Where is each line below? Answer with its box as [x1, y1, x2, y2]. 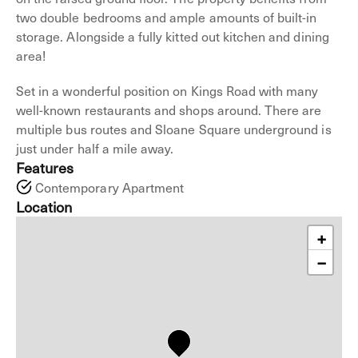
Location [16, 196, 73, 217]
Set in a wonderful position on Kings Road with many [16, 81, 319, 100]
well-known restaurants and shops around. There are [16, 100, 322, 119]
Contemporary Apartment [35, 177, 185, 197]
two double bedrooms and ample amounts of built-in [16, 7, 317, 26]
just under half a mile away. [16, 138, 174, 157]
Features [16, 157, 74, 178]
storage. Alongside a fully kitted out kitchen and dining [16, 26, 329, 46]
